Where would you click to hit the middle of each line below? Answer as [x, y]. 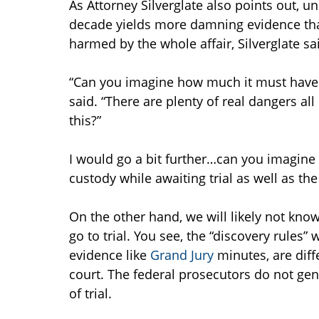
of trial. [90, 294]
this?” [85, 121]
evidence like [110, 255]
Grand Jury [184, 255]
